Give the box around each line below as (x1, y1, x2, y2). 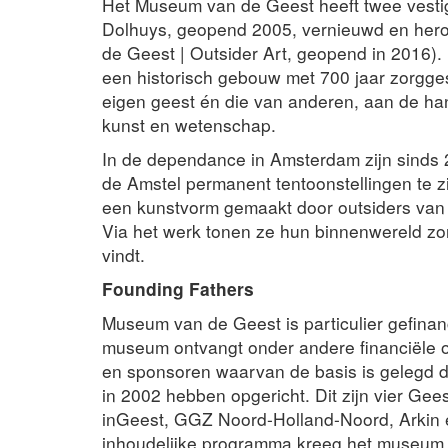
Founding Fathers (102, 275, 254, 301)
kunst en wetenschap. (102, 111, 276, 137)
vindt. (102, 241, 145, 267)
